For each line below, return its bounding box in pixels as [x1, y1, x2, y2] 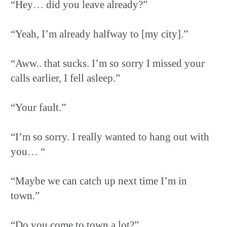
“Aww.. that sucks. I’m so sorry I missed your [11, 57, 205, 69]
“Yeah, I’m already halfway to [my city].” [11, 27, 188, 40]
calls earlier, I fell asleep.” [11, 71, 120, 84]
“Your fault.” [11, 101, 66, 113]
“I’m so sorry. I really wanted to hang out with [11, 130, 209, 143]
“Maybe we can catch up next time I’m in [11, 174, 187, 187]
